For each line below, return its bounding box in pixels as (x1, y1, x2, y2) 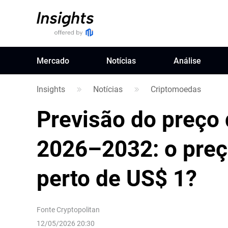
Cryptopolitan (56, 205, 100, 214)
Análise (173, 55, 201, 66)
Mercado (37, 55, 69, 66)
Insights (37, 83, 65, 94)
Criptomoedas (151, 83, 201, 94)
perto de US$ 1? (37, 163, 203, 192)
